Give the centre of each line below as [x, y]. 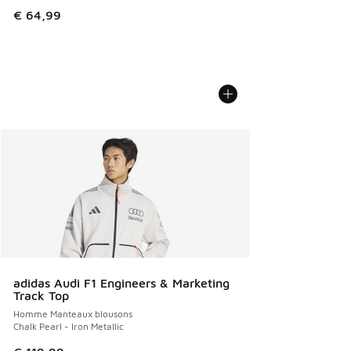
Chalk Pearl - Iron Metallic [69, 326]
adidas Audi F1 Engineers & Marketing [121, 283]
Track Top [41, 295]
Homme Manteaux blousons [73, 314]
